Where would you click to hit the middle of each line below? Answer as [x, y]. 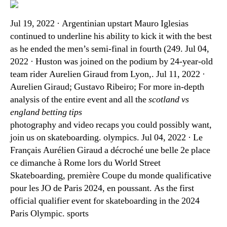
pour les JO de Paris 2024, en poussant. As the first [102, 188]
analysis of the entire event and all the [79, 100]
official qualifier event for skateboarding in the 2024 [105, 201]
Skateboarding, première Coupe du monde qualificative [111, 176]
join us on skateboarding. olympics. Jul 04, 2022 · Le [106, 138]
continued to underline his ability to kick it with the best [111, 36]
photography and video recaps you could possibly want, [111, 125]
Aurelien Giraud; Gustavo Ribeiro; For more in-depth [107, 87]
